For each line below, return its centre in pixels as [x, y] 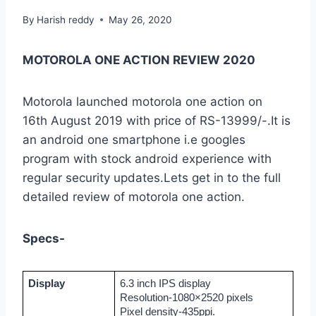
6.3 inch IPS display [165, 284]
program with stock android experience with [147, 159]
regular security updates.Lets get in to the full [152, 178]
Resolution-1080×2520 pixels [186, 298]
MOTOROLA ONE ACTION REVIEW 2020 [139, 60]
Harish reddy [66, 20]
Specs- [44, 239]
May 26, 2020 [141, 20]
